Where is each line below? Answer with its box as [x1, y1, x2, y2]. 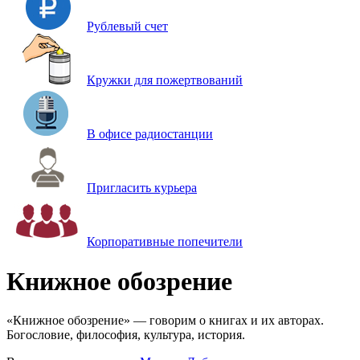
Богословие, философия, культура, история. [6, 328, 245, 342]
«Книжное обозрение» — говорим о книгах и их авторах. [6, 313, 324, 328]
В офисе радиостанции [87, 127, 213, 141]
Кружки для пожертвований [87, 73, 243, 88]
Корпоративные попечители [87, 235, 243, 249]
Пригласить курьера [87, 181, 197, 195]
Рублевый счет [87, 19, 168, 34]
